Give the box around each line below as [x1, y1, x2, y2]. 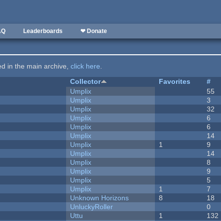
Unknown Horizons [70, 194, 129, 202]
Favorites [159, 77, 191, 86]
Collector [70, 77, 101, 86]
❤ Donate [80, 28, 107, 35]
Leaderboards [23, 28, 63, 35]
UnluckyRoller [70, 203, 113, 211]
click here [71, 62, 101, 71]
